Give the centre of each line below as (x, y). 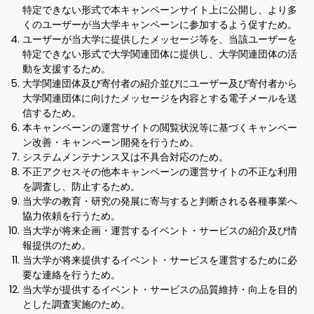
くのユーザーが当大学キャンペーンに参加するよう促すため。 (160, 25)
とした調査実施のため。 (76, 305)
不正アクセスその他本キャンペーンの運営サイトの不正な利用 (160, 172)
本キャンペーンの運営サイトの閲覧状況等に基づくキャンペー (160, 128)
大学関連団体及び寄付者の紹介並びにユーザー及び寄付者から (160, 84)
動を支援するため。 (67, 69)
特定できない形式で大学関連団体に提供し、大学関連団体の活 (160, 54)
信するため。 (52, 113)
